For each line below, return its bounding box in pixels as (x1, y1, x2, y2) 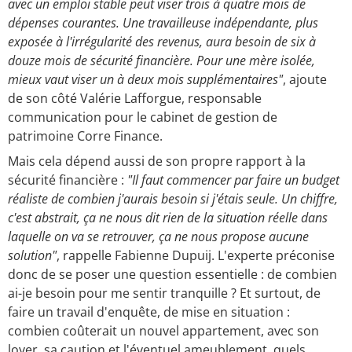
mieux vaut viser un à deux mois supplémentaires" (8, 71, 283, 89)
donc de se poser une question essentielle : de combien (8, 266, 337, 284)
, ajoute (283, 71, 327, 89)
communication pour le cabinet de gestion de (8, 108, 277, 126)
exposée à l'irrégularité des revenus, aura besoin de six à (8, 33, 316, 51)
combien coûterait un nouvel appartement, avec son (8, 322, 319, 340)
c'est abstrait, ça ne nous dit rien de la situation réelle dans (8, 209, 328, 227)
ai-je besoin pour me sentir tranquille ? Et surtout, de (8, 284, 321, 302)
